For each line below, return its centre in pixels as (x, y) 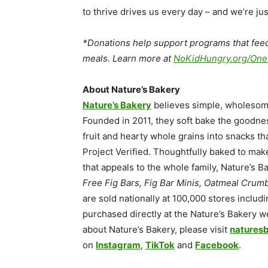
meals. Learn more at (128, 58)
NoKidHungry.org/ (212, 58)
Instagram (118, 245)
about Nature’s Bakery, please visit (156, 229)
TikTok (160, 245)
